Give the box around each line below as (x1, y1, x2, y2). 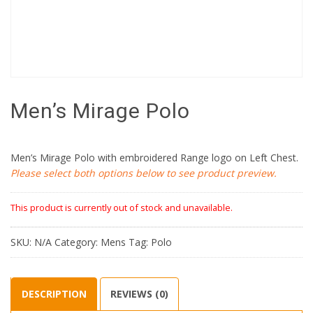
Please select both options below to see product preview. (10, 166, 277, 180)
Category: (54, 235, 101, 249)
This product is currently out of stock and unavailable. (10, 201, 233, 214)
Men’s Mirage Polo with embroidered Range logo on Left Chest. (10, 151, 298, 165)
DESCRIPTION (22, 287, 87, 301)
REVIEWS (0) (110, 287, 168, 301)
